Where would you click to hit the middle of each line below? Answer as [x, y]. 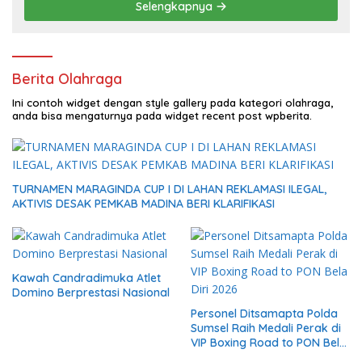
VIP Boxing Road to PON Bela [269, 343]
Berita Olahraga [67, 79]
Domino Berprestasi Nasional [91, 293]
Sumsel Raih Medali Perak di [266, 328]
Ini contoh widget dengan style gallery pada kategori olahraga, [173, 103]
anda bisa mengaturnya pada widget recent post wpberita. [162, 116]
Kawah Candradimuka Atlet [86, 278]
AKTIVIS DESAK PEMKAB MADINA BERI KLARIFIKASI [143, 204]
